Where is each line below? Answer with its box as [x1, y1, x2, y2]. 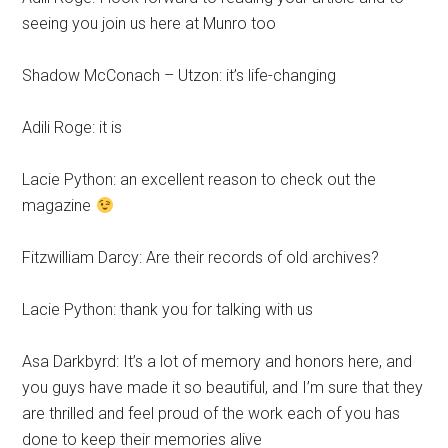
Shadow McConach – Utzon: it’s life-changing [22, 66, 337, 85]
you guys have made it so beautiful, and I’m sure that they [22, 378, 424, 397]
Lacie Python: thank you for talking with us [22, 300, 314, 319]
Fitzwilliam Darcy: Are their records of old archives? [22, 248, 380, 267]
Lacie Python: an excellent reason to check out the [22, 170, 377, 189]
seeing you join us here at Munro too [22, 14, 277, 33]
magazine [22, 196, 96, 215]
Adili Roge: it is [22, 118, 123, 137]
